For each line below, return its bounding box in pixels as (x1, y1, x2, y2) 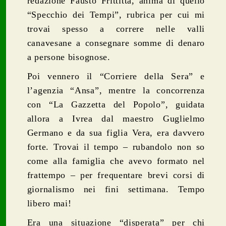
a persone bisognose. (27, 51, 110, 62)
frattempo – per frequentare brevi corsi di (27, 169, 205, 180)
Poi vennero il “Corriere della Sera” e (27, 71, 205, 81)
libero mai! (27, 198, 72, 208)
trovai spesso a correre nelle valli (27, 23, 205, 34)
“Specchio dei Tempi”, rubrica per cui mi (27, 9, 205, 20)
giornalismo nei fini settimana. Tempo (27, 184, 205, 194)
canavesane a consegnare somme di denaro (27, 37, 205, 48)
